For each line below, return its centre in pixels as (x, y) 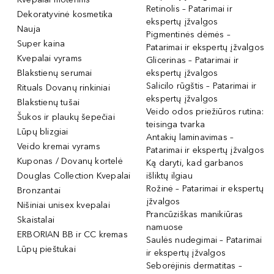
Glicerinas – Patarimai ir (192, 60)
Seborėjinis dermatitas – (194, 265)
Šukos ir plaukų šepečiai (66, 117)
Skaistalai (36, 220)
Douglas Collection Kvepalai (74, 176)
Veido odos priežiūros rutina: (205, 111)
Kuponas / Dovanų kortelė (70, 161)
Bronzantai (39, 190)
